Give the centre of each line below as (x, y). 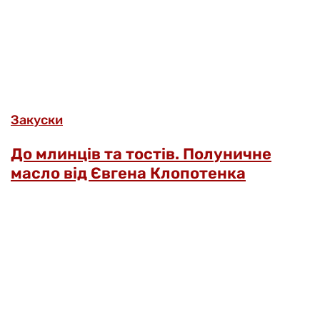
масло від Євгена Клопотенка (128, 173)
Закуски (37, 120)
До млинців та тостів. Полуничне (141, 154)
